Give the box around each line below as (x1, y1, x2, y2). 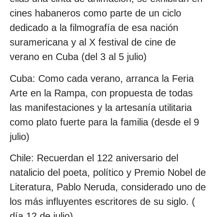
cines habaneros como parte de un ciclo (10, 8, 181, 19)
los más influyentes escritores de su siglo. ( (10, 196, 195, 207)
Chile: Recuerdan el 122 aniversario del (10, 153, 178, 164)
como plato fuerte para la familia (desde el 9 (10, 116, 199, 127)
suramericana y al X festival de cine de (10, 37, 176, 48)
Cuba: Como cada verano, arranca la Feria (10, 73, 194, 84)
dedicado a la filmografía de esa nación (10, 22, 178, 33)
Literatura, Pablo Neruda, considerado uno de (10, 182, 206, 193)
